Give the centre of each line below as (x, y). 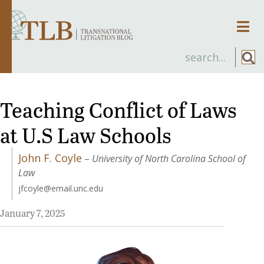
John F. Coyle (50, 158)
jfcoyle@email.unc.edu (61, 188)
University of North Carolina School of (169, 158)
